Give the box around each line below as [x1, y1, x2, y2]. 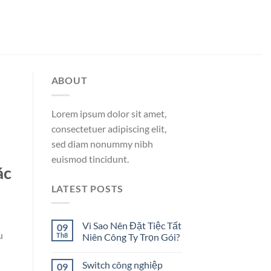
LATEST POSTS [51, 182, 124, 194]
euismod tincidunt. [51, 152, 129, 165]
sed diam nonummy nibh [51, 137, 153, 149]
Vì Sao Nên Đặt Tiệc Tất [82, 220, 181, 232]
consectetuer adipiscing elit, [51, 122, 166, 134]
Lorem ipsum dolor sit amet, [51, 107, 166, 119]
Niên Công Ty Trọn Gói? [82, 231, 180, 243]
